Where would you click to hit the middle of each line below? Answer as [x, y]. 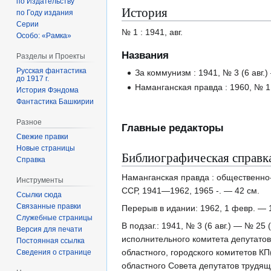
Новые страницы [46, 148]
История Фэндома [48, 90]
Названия [145, 56]
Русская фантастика [52, 70]
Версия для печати [50, 229]
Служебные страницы [55, 217]
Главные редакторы [173, 128]
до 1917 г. [33, 78]
